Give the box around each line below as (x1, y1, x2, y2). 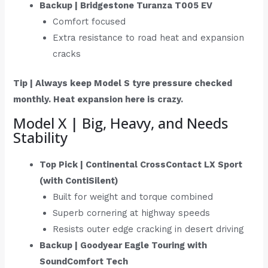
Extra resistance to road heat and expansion (53, 32, 245, 43)
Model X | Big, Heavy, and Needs (13, 113, 229, 133)
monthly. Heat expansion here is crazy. (13, 93, 184, 105)
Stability (13, 127, 68, 148)
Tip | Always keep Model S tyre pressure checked (13, 77, 233, 89)
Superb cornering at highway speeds (53, 208, 211, 219)
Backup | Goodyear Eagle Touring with (39, 240, 208, 251)
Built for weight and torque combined (53, 191, 214, 203)
